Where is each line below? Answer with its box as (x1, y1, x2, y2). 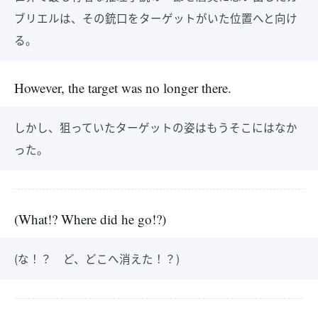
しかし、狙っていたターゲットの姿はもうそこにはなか (14, 119, 297, 135)
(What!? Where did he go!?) (14, 210, 166, 228)
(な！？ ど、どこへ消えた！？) (14, 251, 180, 266)
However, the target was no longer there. (14, 79, 231, 97)
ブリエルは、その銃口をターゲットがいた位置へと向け (14, 10, 297, 26)
